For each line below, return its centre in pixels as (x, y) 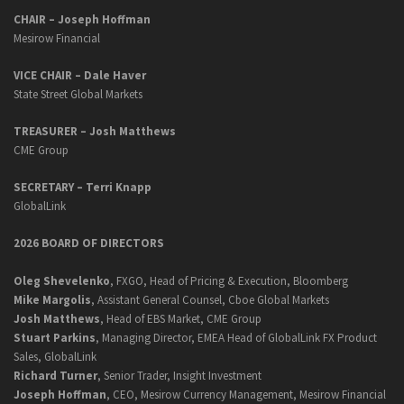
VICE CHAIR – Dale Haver (80, 76)
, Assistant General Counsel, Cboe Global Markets (210, 300)
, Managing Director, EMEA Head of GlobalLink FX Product (236, 338)
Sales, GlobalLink (55, 357)
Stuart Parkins (55, 338)
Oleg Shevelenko (62, 281)
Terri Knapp (119, 188)
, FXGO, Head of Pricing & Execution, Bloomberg (229, 281)
